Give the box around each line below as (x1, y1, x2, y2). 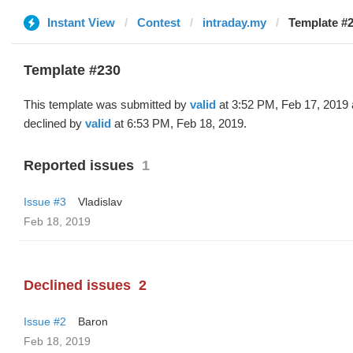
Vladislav (78, 195, 122, 208)
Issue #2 (24, 315, 66, 328)
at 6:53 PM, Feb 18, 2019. (111, 117, 247, 130)
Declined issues (24, 277, 131, 293)
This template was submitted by (24, 98, 190, 111)
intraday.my (203, 16, 266, 29)
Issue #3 (24, 195, 66, 208)
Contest (137, 16, 180, 29)
